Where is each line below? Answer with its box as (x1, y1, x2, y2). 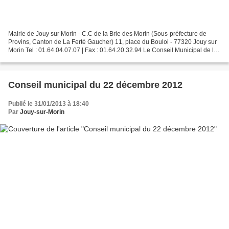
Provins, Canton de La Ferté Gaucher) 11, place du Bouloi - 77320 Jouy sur (8, 38, 217, 46)
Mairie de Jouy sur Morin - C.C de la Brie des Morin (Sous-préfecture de (8, 30, 207, 38)
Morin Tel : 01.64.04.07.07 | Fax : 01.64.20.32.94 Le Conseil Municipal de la (8, 47, 217, 54)
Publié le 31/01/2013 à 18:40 (8, 100, 89, 108)
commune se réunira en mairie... (8, 55, 98, 62)
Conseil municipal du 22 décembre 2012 (8, 80, 182, 90)
